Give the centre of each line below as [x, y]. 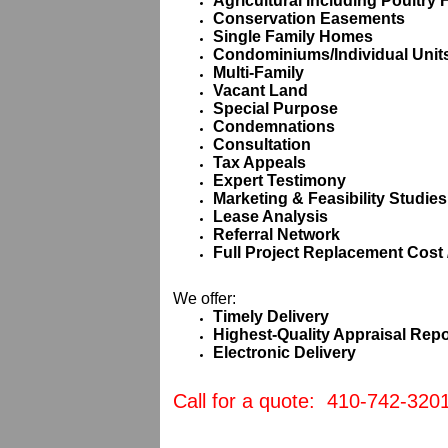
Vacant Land [260, 90]
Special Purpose [275, 108]
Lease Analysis [270, 216]
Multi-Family [258, 72]
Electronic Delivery [284, 352]
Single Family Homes [293, 36]
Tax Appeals [259, 162]
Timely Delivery [271, 316]
